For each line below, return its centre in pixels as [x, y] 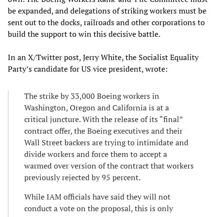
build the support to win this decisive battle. [84, 34]
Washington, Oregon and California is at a [97, 107]
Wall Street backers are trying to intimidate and [106, 142]
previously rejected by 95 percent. [82, 177]
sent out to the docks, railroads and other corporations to [106, 22]
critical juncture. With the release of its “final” [103, 119]
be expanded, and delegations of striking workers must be [107, 10]
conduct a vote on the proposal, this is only [99, 208]
